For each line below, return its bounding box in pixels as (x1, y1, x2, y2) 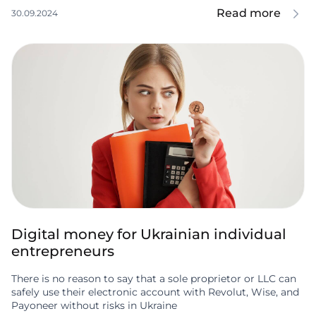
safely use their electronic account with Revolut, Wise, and (11, 286, 299, 299)
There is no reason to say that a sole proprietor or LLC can (11, 272, 296, 286)
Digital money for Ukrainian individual (11, 226, 286, 243)
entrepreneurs (11, 243, 114, 260)
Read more (217, 6, 281, 20)
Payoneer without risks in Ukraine (11, 299, 177, 312)
